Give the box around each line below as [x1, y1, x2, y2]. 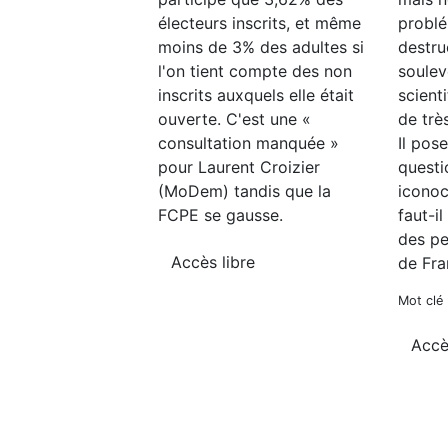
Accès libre [171, 251, 255, 272]
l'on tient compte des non [158, 60, 352, 81]
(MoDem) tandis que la [158, 180, 331, 201]
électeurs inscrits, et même [158, 12, 361, 33]
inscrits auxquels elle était [158, 84, 354, 105]
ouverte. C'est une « [158, 108, 311, 129]
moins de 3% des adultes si [158, 36, 364, 57]
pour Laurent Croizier [158, 156, 320, 177]
